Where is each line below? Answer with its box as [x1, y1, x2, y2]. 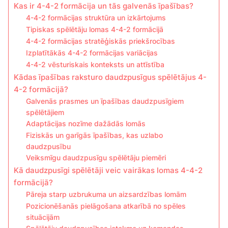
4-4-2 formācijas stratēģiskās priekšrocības [26, 37, 176, 46]
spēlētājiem [26, 108, 65, 117]
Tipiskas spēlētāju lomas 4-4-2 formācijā [26, 25, 164, 34]
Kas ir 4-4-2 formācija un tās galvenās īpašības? [14, 1, 194, 11]
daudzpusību [26, 142, 71, 151]
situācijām [26, 213, 60, 222]
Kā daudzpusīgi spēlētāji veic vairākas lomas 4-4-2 [14, 165, 203, 176]
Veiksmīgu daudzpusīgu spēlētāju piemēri [26, 154, 166, 162]
